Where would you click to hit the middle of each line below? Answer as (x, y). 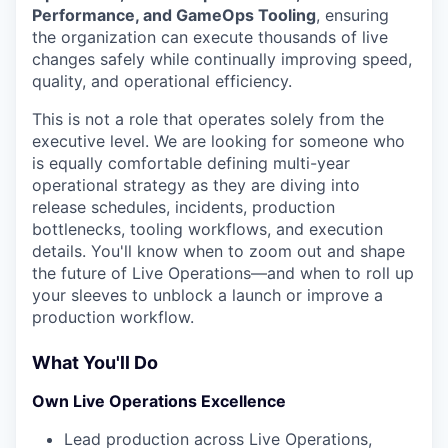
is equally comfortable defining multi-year (191, 163)
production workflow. (113, 317)
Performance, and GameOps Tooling (174, 15)
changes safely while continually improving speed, (222, 59)
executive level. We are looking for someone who (218, 141)
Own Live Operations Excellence (159, 401)
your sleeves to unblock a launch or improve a (207, 295)
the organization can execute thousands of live (210, 37)
